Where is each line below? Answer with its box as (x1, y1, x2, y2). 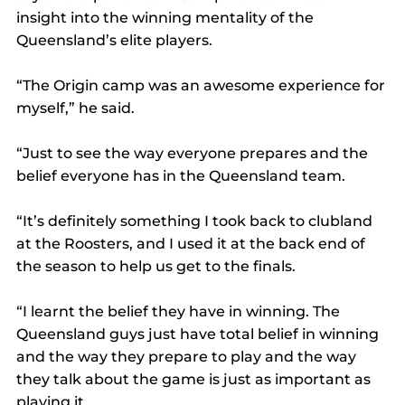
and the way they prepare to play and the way (16, 348, 360, 366)
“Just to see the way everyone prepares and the (16, 145, 372, 163)
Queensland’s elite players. (16, 32, 212, 50)
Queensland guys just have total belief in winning (16, 325, 382, 344)
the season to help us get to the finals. (16, 258, 296, 276)
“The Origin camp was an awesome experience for (16, 77, 389, 95)
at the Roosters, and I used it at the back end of (16, 235, 369, 253)
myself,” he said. (16, 99, 135, 118)
